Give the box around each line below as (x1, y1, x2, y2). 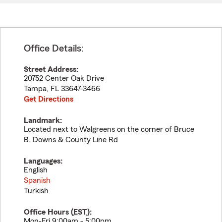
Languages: (24, 157, 62, 165)
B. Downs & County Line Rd (24, 136, 118, 144)
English (24, 166, 48, 174)
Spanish (24, 176, 51, 184)
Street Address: (24, 65, 78, 73)
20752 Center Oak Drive (24, 74, 104, 82)
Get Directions (24, 95, 73, 103)
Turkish (24, 187, 49, 195)
